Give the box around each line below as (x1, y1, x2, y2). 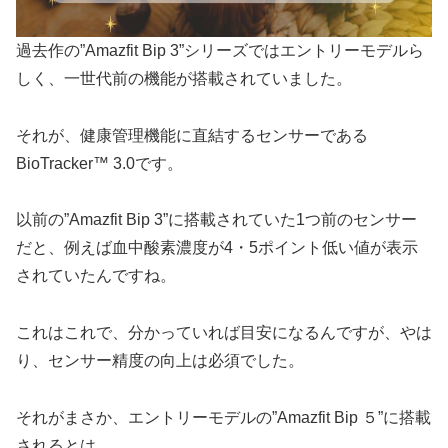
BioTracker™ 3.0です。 (16, 154, 183, 172)
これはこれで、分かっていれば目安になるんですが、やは (16, 324, 432, 342)
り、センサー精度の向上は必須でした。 (16, 352, 304, 370)
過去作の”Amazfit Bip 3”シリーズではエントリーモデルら (16, 41, 424, 59)
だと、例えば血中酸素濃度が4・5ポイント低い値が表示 (16, 239, 418, 257)
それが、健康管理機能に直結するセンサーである (16, 126, 368, 144)
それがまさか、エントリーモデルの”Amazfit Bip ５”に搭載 (16, 408, 431, 426)
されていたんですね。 (16, 267, 176, 285)
